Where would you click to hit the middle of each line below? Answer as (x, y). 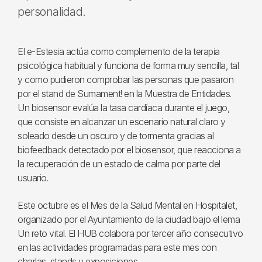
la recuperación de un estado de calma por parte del (119, 164)
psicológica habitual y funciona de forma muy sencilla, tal (128, 65)
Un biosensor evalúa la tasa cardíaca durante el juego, (123, 108)
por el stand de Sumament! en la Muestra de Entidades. (125, 94)
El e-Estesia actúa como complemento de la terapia (119, 51)
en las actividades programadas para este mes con (117, 247)
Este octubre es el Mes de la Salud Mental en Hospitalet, (127, 205)
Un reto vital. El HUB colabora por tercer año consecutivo (130, 233)
